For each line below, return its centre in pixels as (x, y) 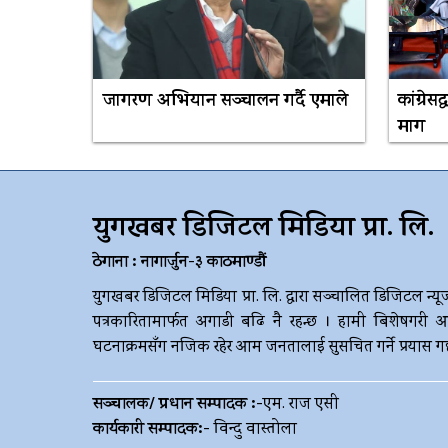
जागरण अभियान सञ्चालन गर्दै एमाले (225, 101)
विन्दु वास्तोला (253, 429)
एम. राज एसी (301, 404)
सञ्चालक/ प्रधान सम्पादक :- (178, 404)
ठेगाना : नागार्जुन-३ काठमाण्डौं (180, 262)
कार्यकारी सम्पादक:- (151, 429)
